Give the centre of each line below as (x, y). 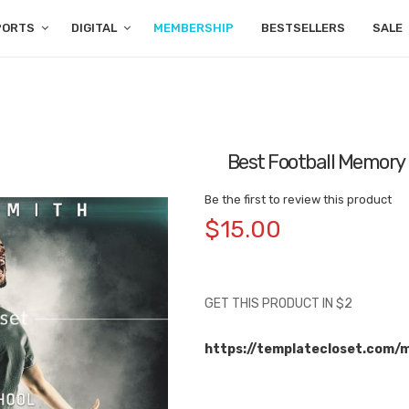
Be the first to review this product (298, 199)
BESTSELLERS (303, 28)
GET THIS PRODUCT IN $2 (278, 304)
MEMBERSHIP (193, 28)
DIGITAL (94, 28)
